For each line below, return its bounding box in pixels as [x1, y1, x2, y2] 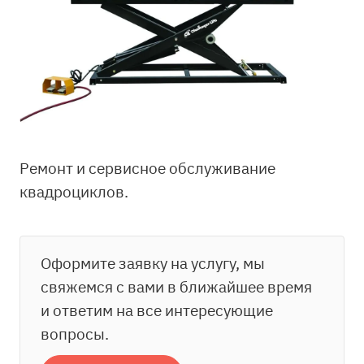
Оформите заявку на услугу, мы [41, 253, 265, 273]
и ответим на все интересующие [41, 300, 273, 320]
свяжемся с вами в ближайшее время [41, 276, 312, 297]
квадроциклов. [19, 181, 128, 201]
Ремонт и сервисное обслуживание [19, 158, 275, 178]
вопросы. [41, 323, 109, 344]
